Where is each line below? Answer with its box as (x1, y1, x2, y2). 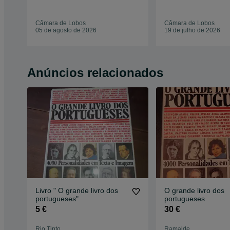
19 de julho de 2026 (164, 27, 220, 34)
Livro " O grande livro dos (35, 186, 118, 195)
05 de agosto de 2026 (35, 27, 97, 34)
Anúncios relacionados (27, 66, 163, 80)
